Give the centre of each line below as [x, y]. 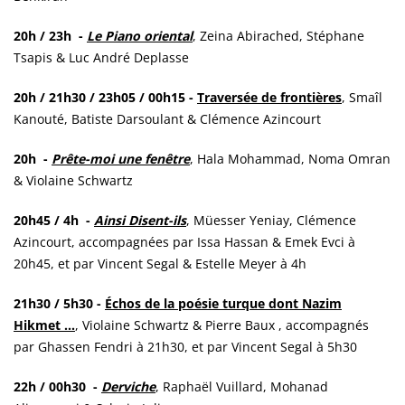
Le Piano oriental [140, 35]
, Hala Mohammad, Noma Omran [290, 158]
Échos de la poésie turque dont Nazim [223, 303]
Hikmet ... [44, 325]
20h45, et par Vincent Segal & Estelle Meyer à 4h [160, 263]
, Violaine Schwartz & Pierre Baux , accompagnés [222, 325]
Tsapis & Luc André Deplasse [101, 57]
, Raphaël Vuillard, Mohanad [242, 386]
